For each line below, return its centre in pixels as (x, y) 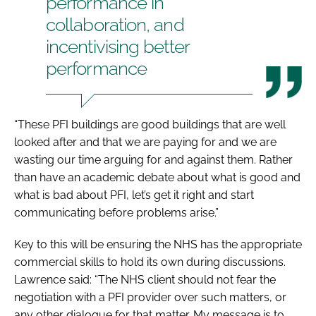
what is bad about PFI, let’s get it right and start (134, 195)
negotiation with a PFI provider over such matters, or (150, 297)
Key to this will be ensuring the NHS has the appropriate (158, 244)
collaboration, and (115, 24)
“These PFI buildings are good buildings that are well (150, 124)
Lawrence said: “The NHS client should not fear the (145, 279)
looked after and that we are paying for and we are (145, 142)
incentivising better (118, 46)
